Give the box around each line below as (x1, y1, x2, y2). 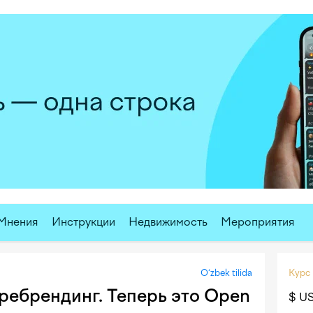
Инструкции (52, 215, 115, 228)
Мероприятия (221, 215, 295, 228)
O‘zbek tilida (201, 268, 252, 278)
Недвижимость (129, 215, 208, 228)
